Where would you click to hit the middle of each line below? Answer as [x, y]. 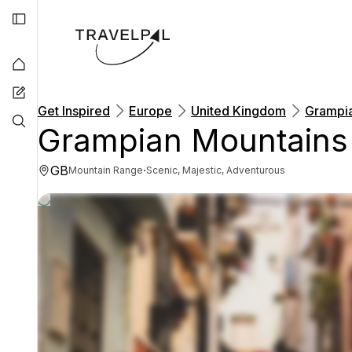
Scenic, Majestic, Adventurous [216, 170]
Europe [150, 111]
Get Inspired [74, 111]
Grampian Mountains [193, 140]
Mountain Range [106, 170]
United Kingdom [238, 111]
